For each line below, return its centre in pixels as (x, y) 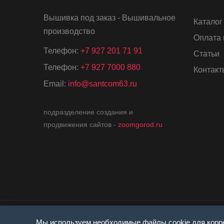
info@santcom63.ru (102, 84)
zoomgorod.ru (140, 124)
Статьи (206, 54)
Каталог (208, 22)
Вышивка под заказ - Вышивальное (109, 18)
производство (69, 31)
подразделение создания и (88, 112)
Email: (55, 84)
